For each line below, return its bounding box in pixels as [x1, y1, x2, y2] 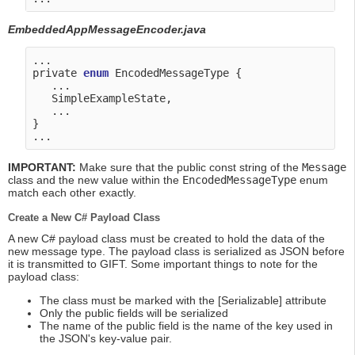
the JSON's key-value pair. [40, 332, 172, 345]
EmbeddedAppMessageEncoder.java [8, 23, 206, 36]
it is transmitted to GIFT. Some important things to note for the [8, 258, 318, 271]
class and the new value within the [8, 174, 182, 187]
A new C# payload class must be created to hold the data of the [8, 232, 325, 246]
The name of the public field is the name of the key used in [40, 319, 333, 333]
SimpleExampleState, [32, 92, 173, 105]
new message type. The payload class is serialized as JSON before [8, 245, 345, 258]
